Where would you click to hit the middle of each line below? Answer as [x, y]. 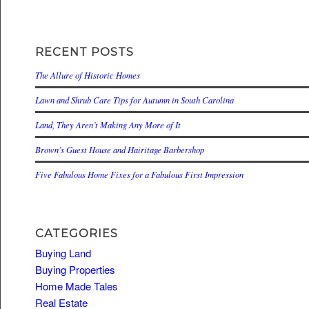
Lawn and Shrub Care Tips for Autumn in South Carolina [134, 100]
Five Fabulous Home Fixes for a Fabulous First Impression [139, 175]
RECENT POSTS [84, 52]
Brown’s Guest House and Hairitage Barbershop [120, 150]
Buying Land [63, 253]
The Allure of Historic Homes [88, 75]
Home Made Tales [77, 286]
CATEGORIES [77, 233]
